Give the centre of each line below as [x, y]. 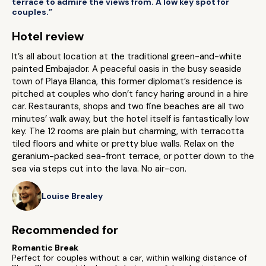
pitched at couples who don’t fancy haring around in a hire [130, 94]
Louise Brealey [72, 196]
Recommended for [65, 230]
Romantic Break [45, 248]
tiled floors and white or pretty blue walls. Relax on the [123, 144]
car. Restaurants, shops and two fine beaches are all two [128, 106]
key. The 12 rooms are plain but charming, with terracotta [128, 131]
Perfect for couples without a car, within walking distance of [129, 258]
